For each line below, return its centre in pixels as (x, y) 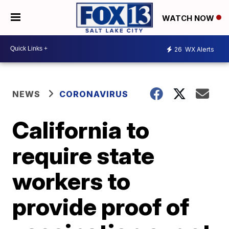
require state (84, 155)
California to (81, 130)
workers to (72, 181)
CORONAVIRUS (94, 94)
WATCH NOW (189, 18)
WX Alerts (199, 50)
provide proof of (101, 206)
